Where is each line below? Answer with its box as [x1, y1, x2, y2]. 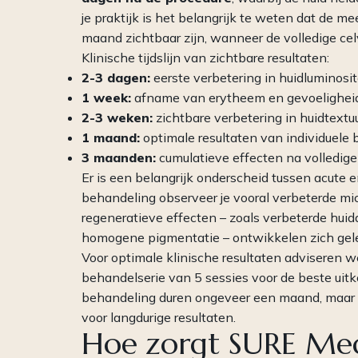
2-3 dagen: [82, 70, 150, 86]
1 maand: [82, 129, 140, 146]
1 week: [82, 89, 131, 106]
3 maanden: [82, 149, 156, 166]
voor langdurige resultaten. [82, 309, 236, 326]
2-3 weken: [82, 109, 153, 126]
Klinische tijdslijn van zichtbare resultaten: [82, 50, 329, 66]
